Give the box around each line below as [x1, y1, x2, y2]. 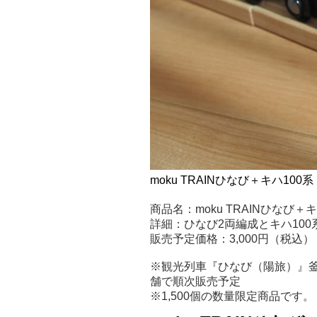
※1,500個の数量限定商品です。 [149, 289, 314, 302]
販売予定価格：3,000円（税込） [149, 232, 314, 245]
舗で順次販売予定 [149, 275, 241, 287]
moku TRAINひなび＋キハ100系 [149, 173, 313, 186]
